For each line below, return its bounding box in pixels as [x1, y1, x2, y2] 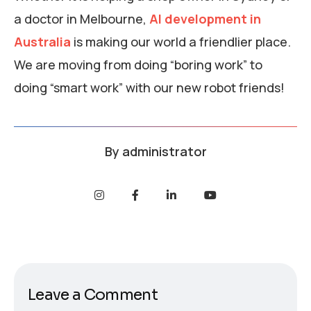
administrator [121, 143, 207, 160]
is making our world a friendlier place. [71, 33, 291, 51]
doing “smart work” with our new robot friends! [14, 79, 285, 96]
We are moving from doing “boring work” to [14, 56, 262, 74]
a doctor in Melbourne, [14, 10, 149, 28]
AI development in [149, 10, 261, 28]
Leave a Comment [28, 285, 158, 305]
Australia [14, 33, 71, 51]
